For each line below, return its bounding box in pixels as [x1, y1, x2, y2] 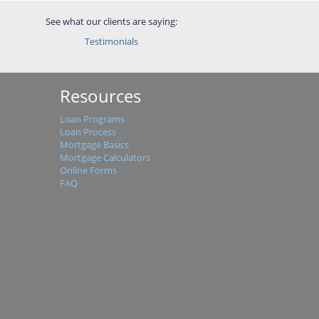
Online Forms [59, 164, 117, 177]
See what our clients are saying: [45, 15, 177, 28]
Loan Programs [59, 113, 125, 125]
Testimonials [84, 35, 138, 48]
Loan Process [59, 125, 116, 138]
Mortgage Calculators [59, 151, 150, 164]
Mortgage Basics [59, 138, 129, 151]
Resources [59, 84, 141, 108]
